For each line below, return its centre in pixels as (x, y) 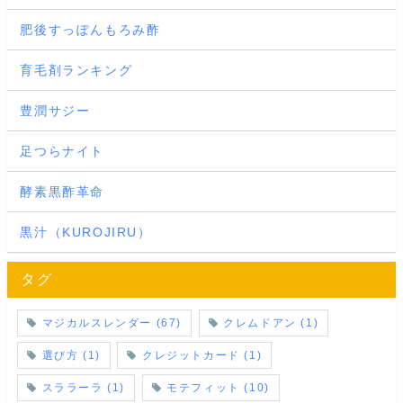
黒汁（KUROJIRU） (86, 232)
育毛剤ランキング (76, 70)
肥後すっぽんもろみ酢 (90, 29)
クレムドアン (260, 323)
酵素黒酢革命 (62, 191)
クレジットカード (191, 356)
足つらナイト (62, 151)
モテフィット (203, 388)
